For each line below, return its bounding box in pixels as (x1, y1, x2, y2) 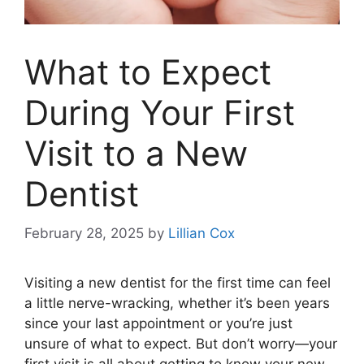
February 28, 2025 (24, 225, 144, 242)
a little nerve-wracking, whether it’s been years (24, 295, 330, 312)
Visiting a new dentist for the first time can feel (24, 275, 331, 292)
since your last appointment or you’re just (24, 315, 292, 332)
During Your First (24, 91, 295, 133)
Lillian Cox (168, 225, 235, 242)
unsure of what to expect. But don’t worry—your (24, 336, 337, 353)
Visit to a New (24, 132, 248, 174)
